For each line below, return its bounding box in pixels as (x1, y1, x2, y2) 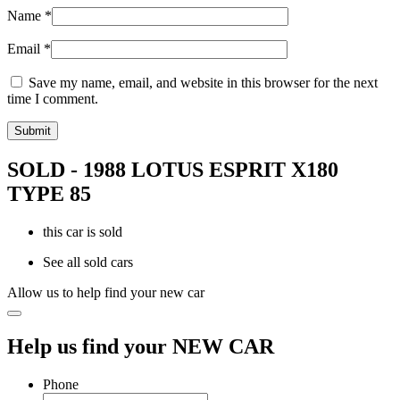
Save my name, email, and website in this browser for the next (29, 75, 378, 91)
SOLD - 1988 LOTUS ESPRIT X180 (7, 157, 338, 181)
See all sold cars (43, 254, 133, 270)
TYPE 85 (7, 181, 91, 205)
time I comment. (7, 91, 98, 107)
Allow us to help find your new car (7, 284, 204, 300)
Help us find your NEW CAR (7, 334, 274, 358)
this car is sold (43, 223, 122, 239)
